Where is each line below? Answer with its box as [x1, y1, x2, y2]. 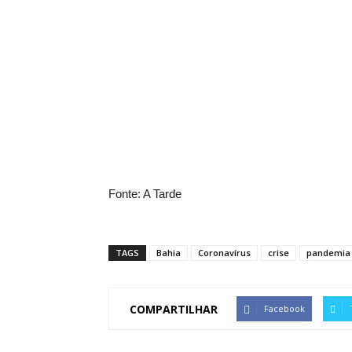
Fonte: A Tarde [108, 187, 181, 200]
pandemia [306, 247, 350, 258]
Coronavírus [198, 247, 251, 258]
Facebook [264, 302, 305, 314]
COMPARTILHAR [130, 301, 218, 317]
